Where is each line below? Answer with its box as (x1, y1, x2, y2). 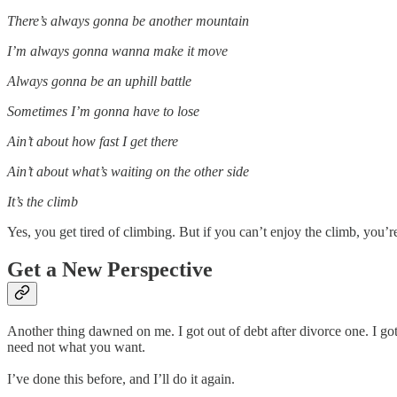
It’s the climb (7, 194, 78, 210)
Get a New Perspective (7, 258, 213, 282)
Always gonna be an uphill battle (7, 74, 191, 90)
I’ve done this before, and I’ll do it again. (7, 371, 235, 387)
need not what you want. (7, 339, 145, 355)
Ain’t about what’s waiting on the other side (7, 164, 249, 180)
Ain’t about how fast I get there (7, 134, 178, 150)
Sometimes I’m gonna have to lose (7, 104, 199, 120)
